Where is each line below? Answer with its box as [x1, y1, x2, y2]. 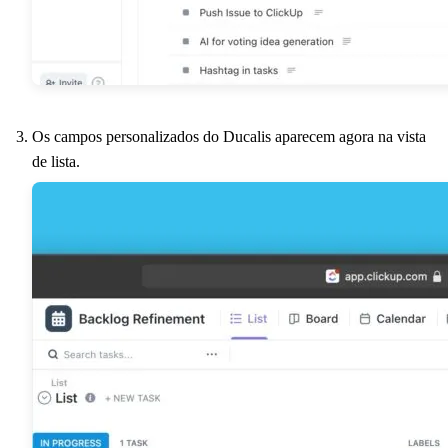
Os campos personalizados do [32, 127, 223, 145]
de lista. [32, 152, 80, 170]
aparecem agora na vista [271, 127, 426, 145]
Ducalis [223, 127, 271, 145]
